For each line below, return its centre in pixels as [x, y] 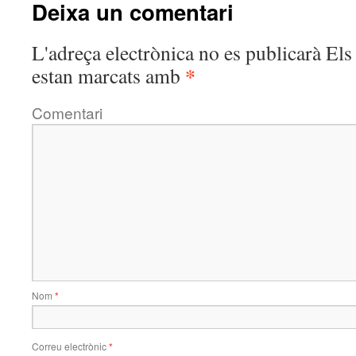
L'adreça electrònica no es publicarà [176, 52]
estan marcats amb [108, 75]
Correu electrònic [70, 346]
